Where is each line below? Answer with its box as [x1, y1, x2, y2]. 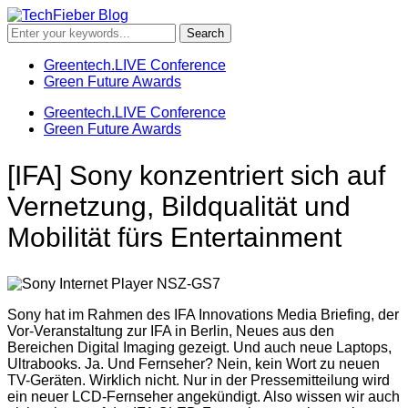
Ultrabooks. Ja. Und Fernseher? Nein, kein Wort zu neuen [7, 355, 380, 372]
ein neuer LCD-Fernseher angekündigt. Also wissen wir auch [7, 388, 400, 404]
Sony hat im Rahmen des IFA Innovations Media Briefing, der [7, 306, 399, 322]
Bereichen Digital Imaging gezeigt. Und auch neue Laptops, [7, 339, 392, 355]
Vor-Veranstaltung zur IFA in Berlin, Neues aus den [7, 322, 334, 339]
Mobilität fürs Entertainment [7, 221, 342, 252]
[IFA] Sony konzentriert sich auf [7, 159, 385, 190]
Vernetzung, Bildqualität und [7, 190, 351, 221]
